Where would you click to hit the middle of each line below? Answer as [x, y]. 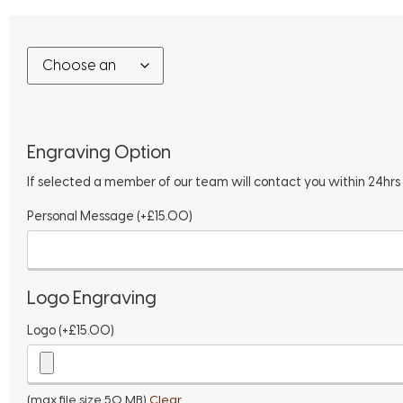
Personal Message [82, 216]
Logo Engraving [92, 298]
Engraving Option [99, 152]
